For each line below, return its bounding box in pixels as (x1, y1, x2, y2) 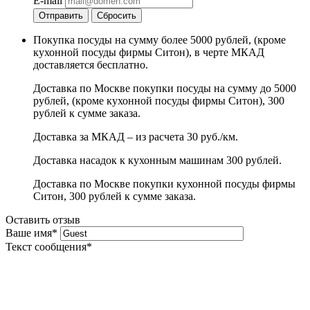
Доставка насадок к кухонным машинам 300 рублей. (33, 154, 282, 167)
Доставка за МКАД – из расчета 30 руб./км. (33, 131, 238, 143)
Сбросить (97, 10, 136, 21)
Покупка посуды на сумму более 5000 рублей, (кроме (33, 34, 286, 46)
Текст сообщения (6, 241, 86, 253)
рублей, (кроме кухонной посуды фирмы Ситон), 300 (33, 95, 284, 107)
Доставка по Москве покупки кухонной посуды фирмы (33, 178, 295, 190)
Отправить (39, 10, 83, 21)
